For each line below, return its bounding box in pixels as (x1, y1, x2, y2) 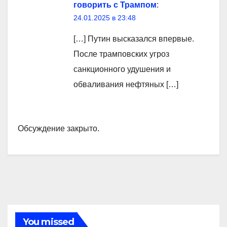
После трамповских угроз (73, 50, 169, 59)
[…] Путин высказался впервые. (73, 34, 194, 44)
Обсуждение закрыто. (18, 124, 99, 133)
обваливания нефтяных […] (73, 80, 178, 89)
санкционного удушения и (73, 65, 171, 74)
